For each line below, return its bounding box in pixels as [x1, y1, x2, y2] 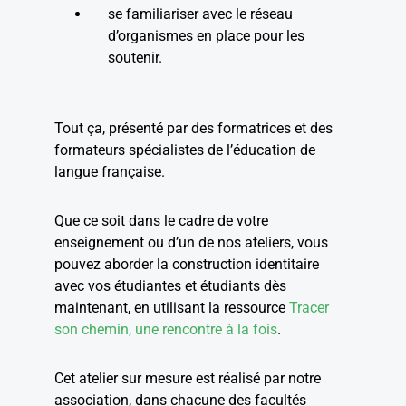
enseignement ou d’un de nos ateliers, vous [54, 234, 328, 251]
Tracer [289, 299, 329, 316]
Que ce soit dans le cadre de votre [54, 212, 268, 229]
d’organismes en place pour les [108, 27, 305, 44]
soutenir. [108, 49, 163, 66]
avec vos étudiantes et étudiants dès [54, 277, 286, 295]
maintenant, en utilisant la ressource [54, 299, 289, 316]
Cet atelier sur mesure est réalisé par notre [54, 370, 321, 387]
